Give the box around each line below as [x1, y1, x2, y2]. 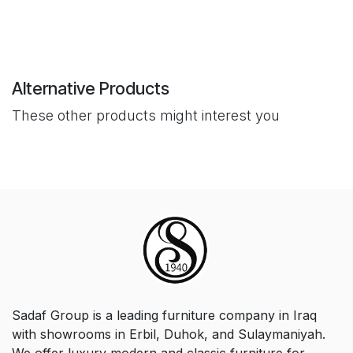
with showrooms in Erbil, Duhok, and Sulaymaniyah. [12, 326, 325, 343]
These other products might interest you [12, 107, 280, 124]
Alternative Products [12, 78, 169, 99]
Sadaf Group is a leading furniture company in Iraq [12, 307, 317, 324]
